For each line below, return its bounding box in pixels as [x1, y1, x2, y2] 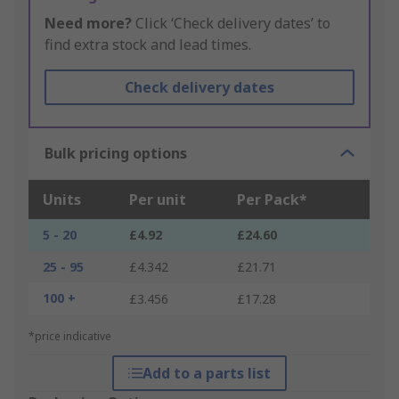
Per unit [129, 190, 186, 210]
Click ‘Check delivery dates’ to [132, 13, 330, 34]
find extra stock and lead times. [45, 35, 251, 55]
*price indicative [28, 329, 111, 345]
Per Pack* [237, 190, 307, 210]
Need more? [45, 13, 132, 34]
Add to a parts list [142, 363, 271, 384]
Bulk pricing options [45, 143, 187, 164]
